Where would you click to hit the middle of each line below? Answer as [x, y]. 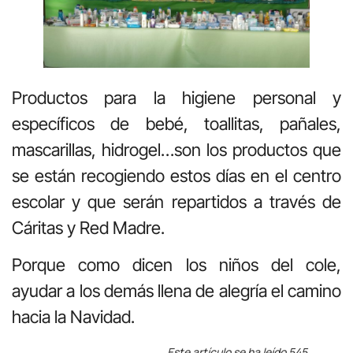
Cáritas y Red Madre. [88, 227]
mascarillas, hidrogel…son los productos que [176, 149]
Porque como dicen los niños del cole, [176, 265]
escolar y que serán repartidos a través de [176, 201]
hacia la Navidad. [73, 317]
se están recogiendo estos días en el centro [176, 175]
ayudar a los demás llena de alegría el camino [176, 291]
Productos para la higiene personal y [176, 97]
